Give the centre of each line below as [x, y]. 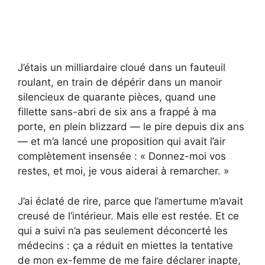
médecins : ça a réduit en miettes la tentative [125, 245]
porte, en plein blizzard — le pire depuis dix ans [131, 127]
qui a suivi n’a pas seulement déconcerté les [123, 230]
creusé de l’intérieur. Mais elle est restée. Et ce [128, 216]
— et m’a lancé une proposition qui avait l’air [122, 142]
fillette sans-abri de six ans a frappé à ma [117, 112]
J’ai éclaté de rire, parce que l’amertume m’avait [130, 201]
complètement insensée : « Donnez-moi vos [122, 156]
